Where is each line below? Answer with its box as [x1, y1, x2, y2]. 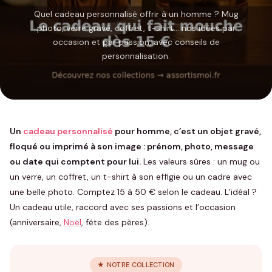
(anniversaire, [10, 217, 64, 228]
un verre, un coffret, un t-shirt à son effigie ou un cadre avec [10, 171, 252, 182]
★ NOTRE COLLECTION [97, 260, 175, 269]
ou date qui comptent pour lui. [10, 156, 141, 167]
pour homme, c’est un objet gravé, [113, 126, 261, 137]
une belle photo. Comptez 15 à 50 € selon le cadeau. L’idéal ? [10, 186, 257, 197]
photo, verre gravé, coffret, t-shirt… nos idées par [36, 22, 236, 33]
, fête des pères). [81, 217, 149, 228]
